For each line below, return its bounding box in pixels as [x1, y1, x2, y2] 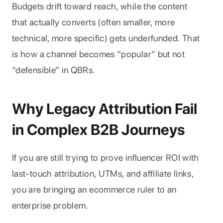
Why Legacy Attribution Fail [12, 100, 197, 117]
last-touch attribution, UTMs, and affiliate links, [12, 168, 194, 179]
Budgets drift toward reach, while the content [12, 1, 188, 11]
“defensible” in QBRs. [12, 65, 96, 75]
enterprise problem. [12, 200, 89, 211]
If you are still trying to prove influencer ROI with [12, 152, 199, 163]
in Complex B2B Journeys [12, 120, 185, 138]
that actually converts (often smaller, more [12, 17, 175, 27]
